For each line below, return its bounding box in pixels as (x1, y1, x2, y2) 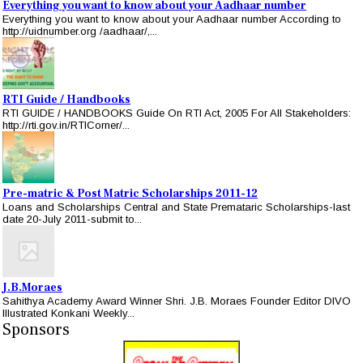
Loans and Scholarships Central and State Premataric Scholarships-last (2, 201, 350, 213)
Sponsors (2, 319, 70, 340)
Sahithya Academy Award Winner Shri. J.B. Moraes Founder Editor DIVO (2, 295, 351, 307)
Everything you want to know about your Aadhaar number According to (2, 13, 341, 25)
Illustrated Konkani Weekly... (2, 307, 135, 319)
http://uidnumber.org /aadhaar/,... (2, 25, 157, 37)
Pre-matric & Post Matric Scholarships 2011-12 (2, 186, 258, 201)
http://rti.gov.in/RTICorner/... (2, 119, 130, 131)
